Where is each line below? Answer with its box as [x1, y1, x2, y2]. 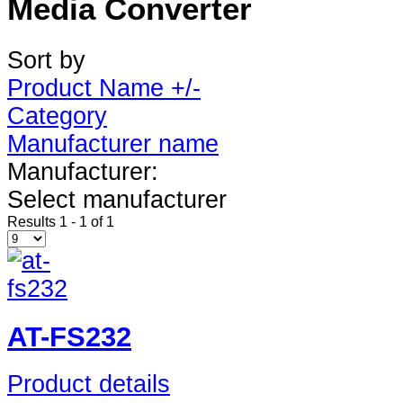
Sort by [7, 46, 85, 74]
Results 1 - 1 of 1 [7, 213, 114, 229]
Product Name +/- [7, 74, 201, 102]
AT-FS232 [7, 320, 131, 353]
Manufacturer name [7, 130, 219, 157]
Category [7, 102, 107, 130]
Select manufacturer [7, 185, 227, 213]
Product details [7, 371, 170, 399]
